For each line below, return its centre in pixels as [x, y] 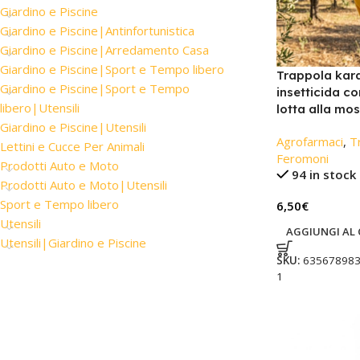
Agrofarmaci [309, 142]
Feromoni [302, 159]
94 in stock [324, 175]
